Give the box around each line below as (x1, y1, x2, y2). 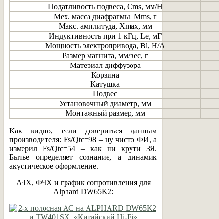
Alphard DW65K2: (53, 187, 113, 196)
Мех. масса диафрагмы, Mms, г (53, 12, 157, 21)
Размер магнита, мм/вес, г (62, 51, 148, 60)
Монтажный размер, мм (65, 109, 145, 117)
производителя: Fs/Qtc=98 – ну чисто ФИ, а (9, 135, 157, 144)
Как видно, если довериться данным (9, 126, 157, 135)
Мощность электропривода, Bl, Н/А (45, 41, 165, 50)
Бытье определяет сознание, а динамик (9, 153, 157, 161)
